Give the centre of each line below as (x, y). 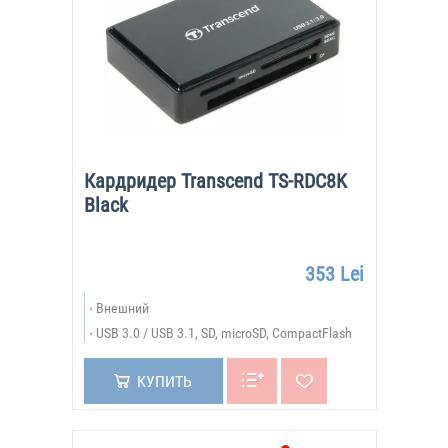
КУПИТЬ (164, 381)
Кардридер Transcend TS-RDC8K (215, 181)
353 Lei (334, 274)
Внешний (122, 308)
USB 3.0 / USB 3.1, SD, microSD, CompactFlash (223, 333)
